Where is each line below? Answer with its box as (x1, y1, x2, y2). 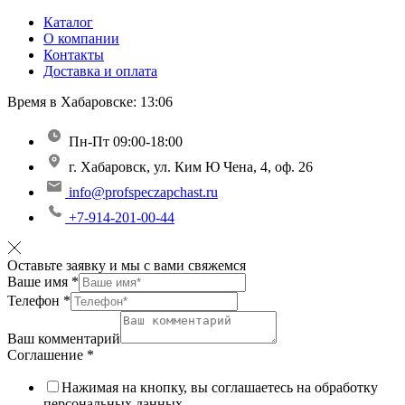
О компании (43, 31, 119, 47)
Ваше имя (7, 274, 71, 290)
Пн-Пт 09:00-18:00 (69, 134, 183, 150)
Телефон (7, 293, 63, 309)
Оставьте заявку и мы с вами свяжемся (7, 258, 246, 274)
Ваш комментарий (7, 331, 120, 347)
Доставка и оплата (43, 63, 157, 80)
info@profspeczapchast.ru (69, 184, 218, 201)
